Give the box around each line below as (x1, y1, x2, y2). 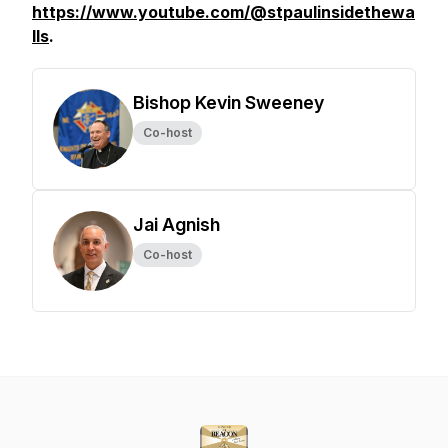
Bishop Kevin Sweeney (133, 92, 324, 113)
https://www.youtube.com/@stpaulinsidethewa (32, 2, 415, 22)
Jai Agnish (133, 214, 220, 235)
